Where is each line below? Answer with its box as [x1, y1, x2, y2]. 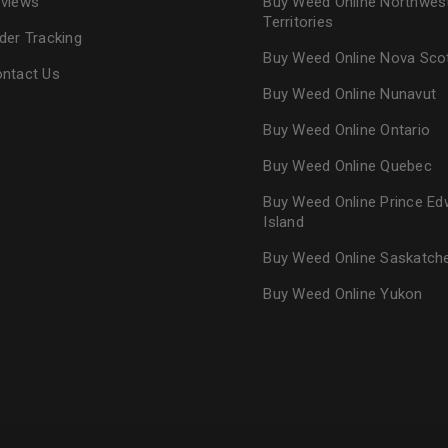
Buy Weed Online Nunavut [263, 85, 437, 103]
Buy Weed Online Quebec [263, 157, 432, 175]
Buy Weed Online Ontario [263, 121, 431, 139]
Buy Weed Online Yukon [263, 285, 423, 303]
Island [263, 213, 304, 231]
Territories [263, 13, 334, 31]
